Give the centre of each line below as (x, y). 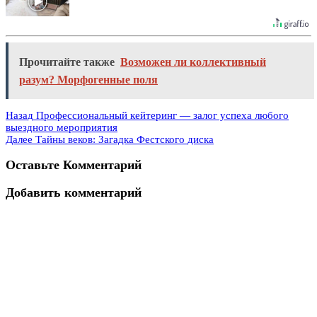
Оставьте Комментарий (74, 165)
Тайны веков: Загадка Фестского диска (125, 139)
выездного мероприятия (62, 127)
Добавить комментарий (74, 192)
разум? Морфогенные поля (88, 79)
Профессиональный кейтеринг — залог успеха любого (162, 115)
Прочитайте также (67, 62)
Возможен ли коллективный (193, 62)
